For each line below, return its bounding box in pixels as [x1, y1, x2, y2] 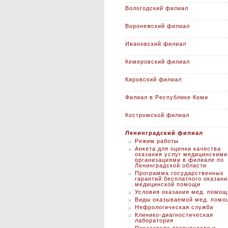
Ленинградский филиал [125, 130, 203, 136]
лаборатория [135, 217, 174, 223]
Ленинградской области [135, 162, 207, 168]
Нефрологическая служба [135, 204, 213, 210]
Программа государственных [135, 170, 224, 176]
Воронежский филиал [125, 23, 190, 29]
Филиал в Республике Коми [125, 94, 208, 100]
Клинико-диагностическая [135, 212, 213, 218]
